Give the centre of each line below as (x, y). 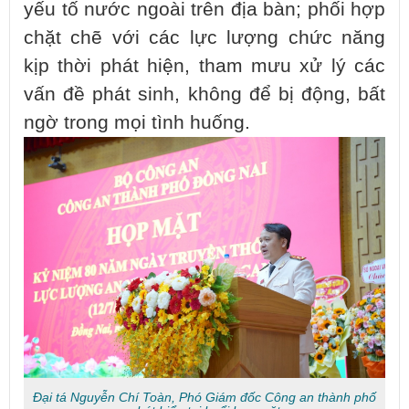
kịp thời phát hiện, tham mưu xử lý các (204, 66)
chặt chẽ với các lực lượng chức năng (204, 38)
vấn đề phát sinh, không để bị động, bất (204, 94)
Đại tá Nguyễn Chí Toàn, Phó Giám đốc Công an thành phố (204, 398)
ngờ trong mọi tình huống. (137, 123)
